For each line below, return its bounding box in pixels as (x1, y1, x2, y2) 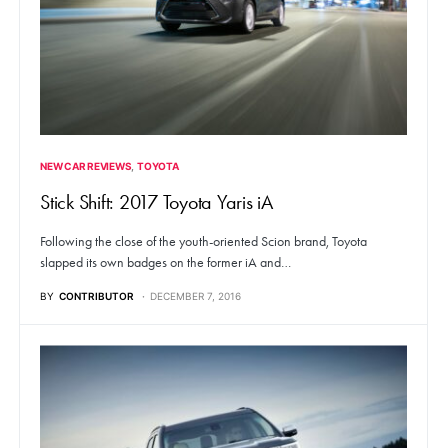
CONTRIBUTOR (59, 290, 134, 303)
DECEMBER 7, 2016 (150, 290, 241, 303)
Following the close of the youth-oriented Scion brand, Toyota (40, 233, 367, 251)
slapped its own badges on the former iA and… (40, 254, 291, 272)
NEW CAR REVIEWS (40, 160, 132, 173)
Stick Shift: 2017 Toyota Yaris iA (40, 190, 273, 215)
